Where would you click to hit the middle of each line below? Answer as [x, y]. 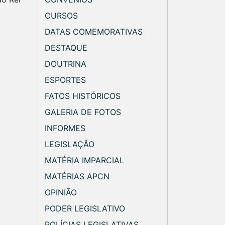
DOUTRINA [66, 64]
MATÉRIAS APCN [77, 176]
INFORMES [65, 128]
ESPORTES [65, 80]
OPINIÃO [61, 192]
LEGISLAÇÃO [70, 144]
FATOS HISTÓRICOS [83, 96]
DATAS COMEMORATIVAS [94, 31]
